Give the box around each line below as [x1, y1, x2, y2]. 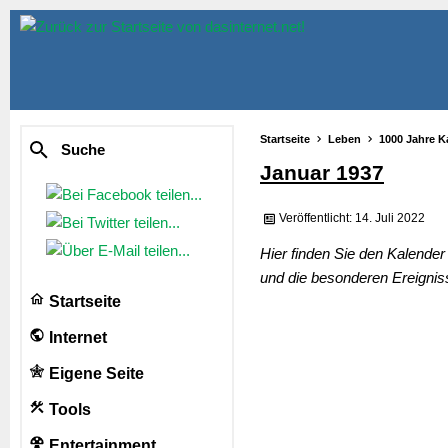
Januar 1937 [260, 161, 384, 185]
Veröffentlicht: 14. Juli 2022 [279, 211, 426, 226]
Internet [45, 329, 107, 346]
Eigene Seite [45, 365, 144, 382]
